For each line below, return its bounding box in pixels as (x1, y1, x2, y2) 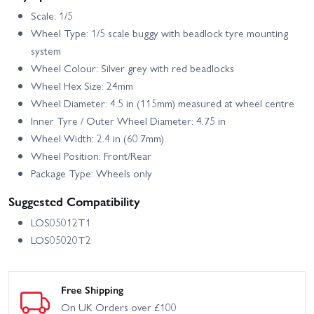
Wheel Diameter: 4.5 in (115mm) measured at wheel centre (31, 95, 294, 111)
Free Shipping (61, 281, 123, 297)
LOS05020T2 (31, 231, 91, 247)
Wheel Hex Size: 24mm (31, 77, 133, 93)
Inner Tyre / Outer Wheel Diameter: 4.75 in (31, 112, 226, 128)
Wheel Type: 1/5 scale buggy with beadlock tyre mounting (31, 25, 288, 41)
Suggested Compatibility (8, 191, 140, 210)
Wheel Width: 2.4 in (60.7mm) (31, 130, 164, 146)
